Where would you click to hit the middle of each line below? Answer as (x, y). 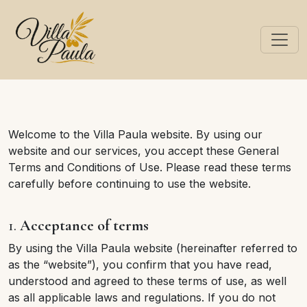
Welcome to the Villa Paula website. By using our (135, 134)
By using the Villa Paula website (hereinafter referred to (153, 248)
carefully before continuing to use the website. (130, 184)
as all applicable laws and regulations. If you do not (142, 297)
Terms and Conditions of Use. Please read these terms (150, 167)
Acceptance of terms (84, 225)
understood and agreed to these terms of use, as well (147, 281)
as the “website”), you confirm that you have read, (140, 265)
